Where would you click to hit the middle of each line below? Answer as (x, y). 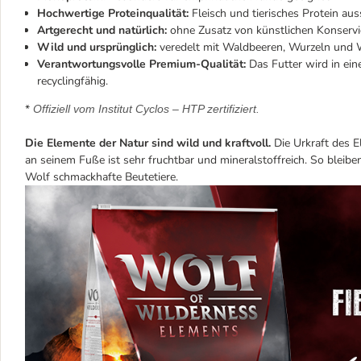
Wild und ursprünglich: (97, 47)
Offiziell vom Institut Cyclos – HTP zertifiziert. (146, 109)
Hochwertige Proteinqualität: (113, 13)
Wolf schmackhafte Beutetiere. (103, 177)
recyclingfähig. (73, 81)
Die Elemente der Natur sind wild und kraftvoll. (148, 143)
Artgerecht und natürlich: (102, 30)
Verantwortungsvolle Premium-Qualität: (141, 64)
